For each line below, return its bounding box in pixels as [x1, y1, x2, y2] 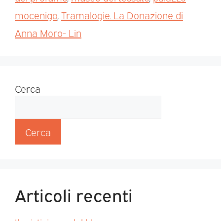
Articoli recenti [15, 183, 133, 207]
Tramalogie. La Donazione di [61, 8, 183, 22]
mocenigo [15, 8, 57, 22]
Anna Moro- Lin [15, 26, 81, 39]
